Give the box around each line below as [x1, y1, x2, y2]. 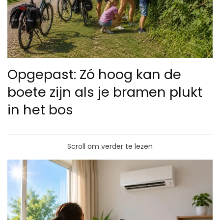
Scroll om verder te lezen [67, 141, 153, 151]
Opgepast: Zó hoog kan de [7, 64, 181, 84]
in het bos [7, 100, 73, 119]
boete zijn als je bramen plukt [7, 82, 202, 102]
